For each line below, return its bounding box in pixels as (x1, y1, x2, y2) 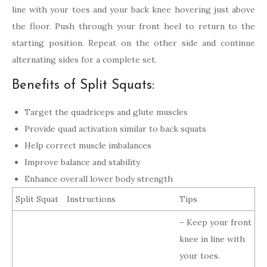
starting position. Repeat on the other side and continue (12, 38, 255, 49)
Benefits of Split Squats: (12, 79, 154, 93)
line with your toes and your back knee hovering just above (12, 4, 255, 15)
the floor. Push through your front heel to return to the (12, 21, 255, 32)
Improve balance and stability (24, 157, 140, 168)
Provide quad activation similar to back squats (24, 123, 206, 135)
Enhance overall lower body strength (24, 173, 173, 185)
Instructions (67, 194, 116, 205)
